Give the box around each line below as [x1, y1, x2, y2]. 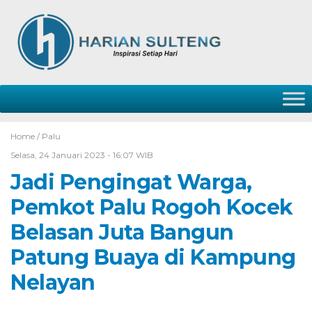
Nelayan [10, 270, 95, 295]
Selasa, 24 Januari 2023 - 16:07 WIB [10, 150, 153, 160]
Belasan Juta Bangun [10, 219, 234, 245]
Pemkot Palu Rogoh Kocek [10, 194, 293, 220]
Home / [10, 131, 42, 141]
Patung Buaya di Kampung [10, 244, 296, 270]
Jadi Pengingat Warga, [10, 169, 252, 195]
